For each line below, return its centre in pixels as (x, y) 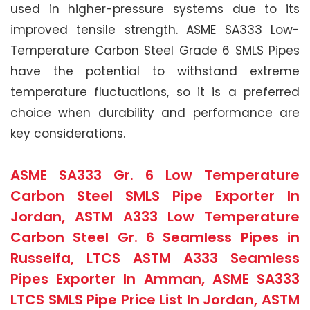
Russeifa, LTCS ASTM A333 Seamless (155, 258)
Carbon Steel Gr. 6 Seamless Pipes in (155, 237)
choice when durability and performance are (155, 112)
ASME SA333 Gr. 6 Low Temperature (155, 175)
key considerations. (68, 133)
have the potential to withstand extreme (155, 71)
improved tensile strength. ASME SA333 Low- (155, 29)
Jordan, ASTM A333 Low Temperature (155, 216)
